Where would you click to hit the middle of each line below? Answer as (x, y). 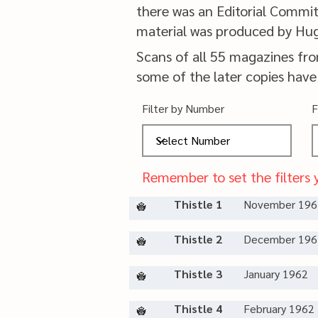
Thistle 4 (198, 308)
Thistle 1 (198, 204)
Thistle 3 (198, 274)
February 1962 (279, 308)
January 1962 (276, 274)
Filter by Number (183, 108)
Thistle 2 (198, 239)
